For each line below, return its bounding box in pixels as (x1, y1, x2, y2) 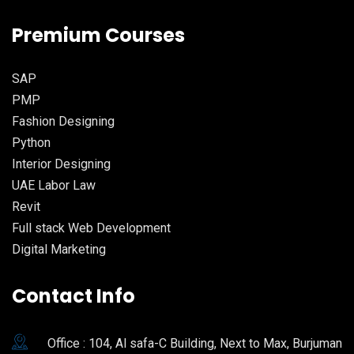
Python (12, 134, 51, 150)
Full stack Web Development (12, 220, 171, 235)
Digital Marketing (12, 241, 106, 257)
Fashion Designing (12, 113, 115, 129)
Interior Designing (12, 156, 111, 171)
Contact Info (12, 282, 135, 309)
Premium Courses (12, 21, 185, 48)
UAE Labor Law (12, 177, 96, 193)
